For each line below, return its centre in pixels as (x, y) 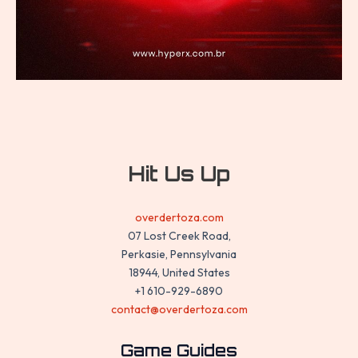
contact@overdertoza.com (179, 309)
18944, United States (179, 272)
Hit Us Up (179, 173)
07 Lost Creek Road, (179, 235)
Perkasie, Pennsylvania (179, 254)
